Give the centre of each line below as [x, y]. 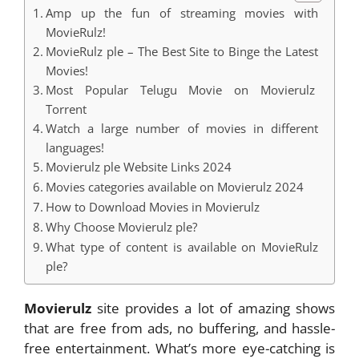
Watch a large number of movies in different [182, 129]
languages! [75, 148]
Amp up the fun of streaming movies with [182, 13]
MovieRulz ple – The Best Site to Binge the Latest [182, 52]
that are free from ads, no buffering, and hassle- [179, 329]
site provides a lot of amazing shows [213, 309]
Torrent [67, 109]
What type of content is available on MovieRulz [182, 247]
